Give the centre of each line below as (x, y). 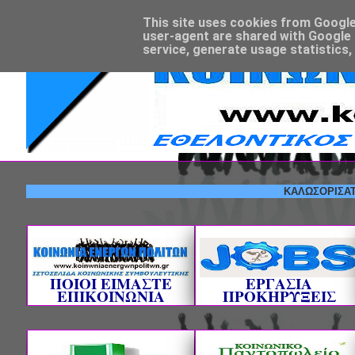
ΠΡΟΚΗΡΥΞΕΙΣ (279, 296)
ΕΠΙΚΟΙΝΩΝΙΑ (111, 296)
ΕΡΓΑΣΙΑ (279, 283)
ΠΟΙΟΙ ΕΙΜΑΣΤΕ (111, 283)
